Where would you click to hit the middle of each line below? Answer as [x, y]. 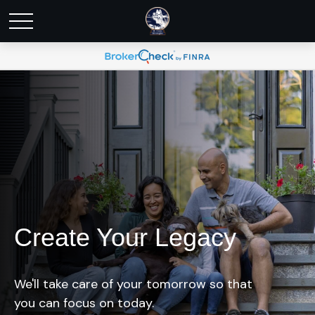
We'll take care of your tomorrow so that [133, 284]
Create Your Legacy [125, 237]
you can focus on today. [84, 303]
